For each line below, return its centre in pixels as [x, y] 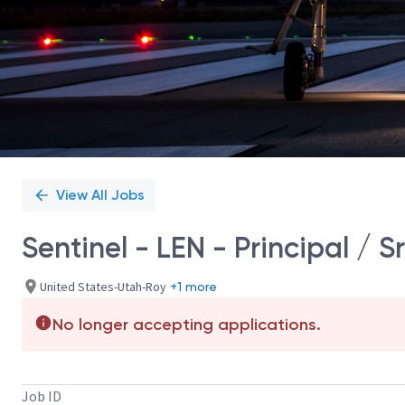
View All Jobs [100, 195]
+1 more [193, 286]
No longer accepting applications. [187, 325]
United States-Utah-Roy [103, 286]
